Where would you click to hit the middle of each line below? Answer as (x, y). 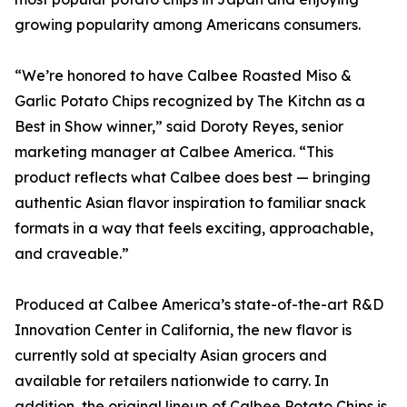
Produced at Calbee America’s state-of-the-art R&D (199, 305)
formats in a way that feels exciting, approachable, (194, 228)
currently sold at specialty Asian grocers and (171, 356)
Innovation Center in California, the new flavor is (183, 330)
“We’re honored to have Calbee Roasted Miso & (183, 76)
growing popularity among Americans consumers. (188, 25)
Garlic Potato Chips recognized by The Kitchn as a (190, 101)
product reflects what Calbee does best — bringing (193, 178)
